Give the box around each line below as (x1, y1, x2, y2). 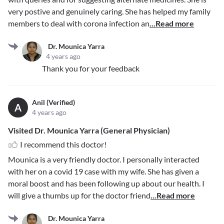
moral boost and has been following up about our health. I (8, 178, 204, 188)
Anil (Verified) (32, 98, 75, 107)
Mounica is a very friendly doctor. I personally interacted (8, 154, 199, 164)
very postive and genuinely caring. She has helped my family (8, 6, 210, 16)
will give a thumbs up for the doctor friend (8, 190, 150, 200)
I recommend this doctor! (20, 139, 106, 149)
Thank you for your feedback (42, 63, 139, 73)
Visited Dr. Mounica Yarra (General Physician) (8, 125, 170, 135)
